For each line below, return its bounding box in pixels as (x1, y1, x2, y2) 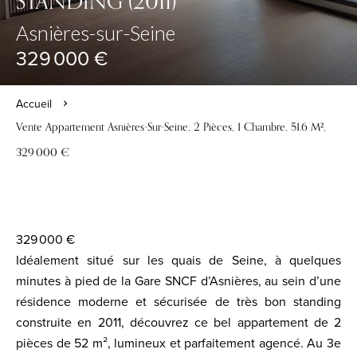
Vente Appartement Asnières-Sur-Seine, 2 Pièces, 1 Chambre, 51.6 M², (16, 118, 326, 136)
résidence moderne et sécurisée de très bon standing (16, 294, 341, 310)
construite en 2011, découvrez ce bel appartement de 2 (16, 315, 341, 331)
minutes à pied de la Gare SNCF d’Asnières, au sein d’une (16, 273, 341, 289)
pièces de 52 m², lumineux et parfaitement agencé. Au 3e (16, 335, 341, 351)
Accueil (16, 97, 52, 111)
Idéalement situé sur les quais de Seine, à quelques (16, 253, 341, 269)
